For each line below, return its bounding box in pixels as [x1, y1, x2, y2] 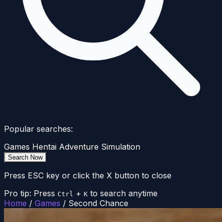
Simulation [101, 142, 140, 152]
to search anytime [90, 188, 158, 199]
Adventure [59, 142, 99, 152]
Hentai [32, 142, 56, 152]
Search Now [8, 154, 43, 162]
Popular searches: [4, 124, 73, 134]
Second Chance [68, 198, 128, 209]
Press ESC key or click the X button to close [4, 170, 171, 181]
